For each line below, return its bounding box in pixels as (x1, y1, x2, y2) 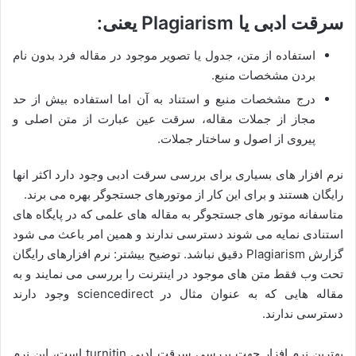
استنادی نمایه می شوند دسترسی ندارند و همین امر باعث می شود (13, 226, 343, 242)
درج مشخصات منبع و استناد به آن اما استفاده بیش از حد (13, 91, 315, 106)
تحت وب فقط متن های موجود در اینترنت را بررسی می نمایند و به (13, 265, 343, 281)
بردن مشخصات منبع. (211, 67, 315, 83)
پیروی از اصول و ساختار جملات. (157, 130, 315, 146)
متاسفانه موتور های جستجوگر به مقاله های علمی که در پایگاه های (13, 206, 343, 222)
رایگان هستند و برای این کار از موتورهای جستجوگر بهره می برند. (24, 186, 343, 202)
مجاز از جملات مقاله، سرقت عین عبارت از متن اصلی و (13, 110, 315, 126)
